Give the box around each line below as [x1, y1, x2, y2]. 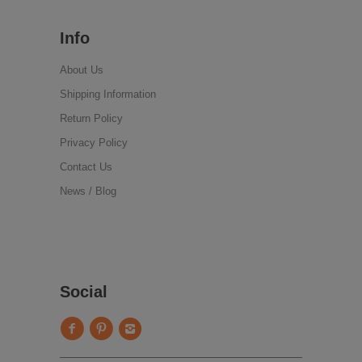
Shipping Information [60, 87, 156, 100]
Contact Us [60, 160, 112, 173]
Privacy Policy [60, 136, 128, 149]
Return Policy [60, 112, 123, 124]
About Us [60, 63, 103, 76]
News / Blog [60, 184, 116, 197]
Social [60, 283, 107, 301]
